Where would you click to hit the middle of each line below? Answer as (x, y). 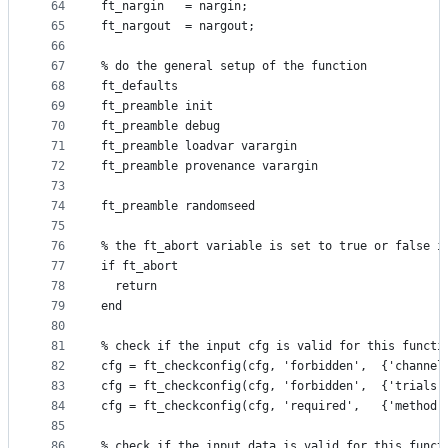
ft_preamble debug (160, 126)
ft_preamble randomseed (178, 206)
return (129, 286)
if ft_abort (139, 266)
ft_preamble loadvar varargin (199, 146)
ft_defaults (139, 86)
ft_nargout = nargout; (178, 26)
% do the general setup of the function (234, 66)
